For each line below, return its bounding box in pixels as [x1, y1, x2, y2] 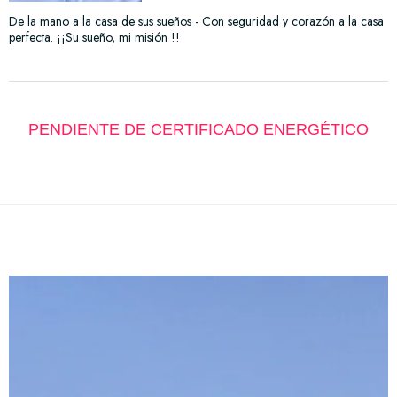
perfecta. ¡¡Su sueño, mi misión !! [9, 27, 180, 46]
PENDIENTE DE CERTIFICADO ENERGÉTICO [28, 120, 369, 138]
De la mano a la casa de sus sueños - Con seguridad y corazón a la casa [9, 12, 384, 30]
